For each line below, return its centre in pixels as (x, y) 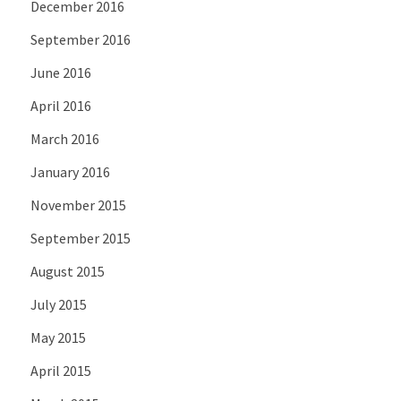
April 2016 (60, 105)
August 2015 (67, 271)
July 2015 (58, 304)
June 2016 (60, 72)
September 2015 (80, 238)
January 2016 (70, 171)
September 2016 (80, 39)
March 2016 (64, 138)
